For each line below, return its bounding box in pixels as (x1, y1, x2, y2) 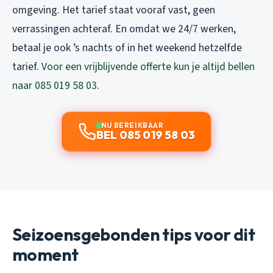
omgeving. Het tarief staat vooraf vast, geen (12, 2, 215, 18)
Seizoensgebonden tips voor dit (12, 223, 255, 245)
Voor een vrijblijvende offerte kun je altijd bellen (41, 58, 255, 74)
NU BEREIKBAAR (101, 120, 164, 130)
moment (12, 243, 79, 265)
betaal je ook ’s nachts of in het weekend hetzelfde (12, 40, 242, 55)
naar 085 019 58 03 (12, 77, 97, 93)
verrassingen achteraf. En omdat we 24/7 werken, (12, 21, 236, 37)
